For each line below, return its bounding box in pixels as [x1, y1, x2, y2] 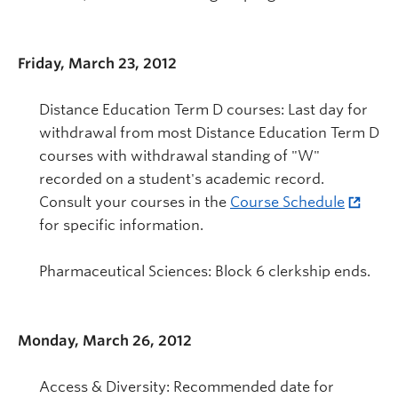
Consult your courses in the [39, 193, 230, 211]
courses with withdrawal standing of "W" [39, 147, 320, 164]
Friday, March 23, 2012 [18, 54, 177, 72]
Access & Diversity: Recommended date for [39, 378, 334, 395]
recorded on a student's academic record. [39, 170, 324, 187]
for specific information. [39, 216, 203, 234]
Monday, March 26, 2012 [18, 331, 192, 349]
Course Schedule [230, 193, 345, 211]
